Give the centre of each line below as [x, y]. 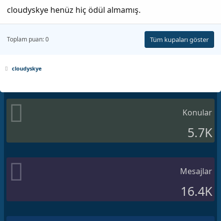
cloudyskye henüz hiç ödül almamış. [74, 10]
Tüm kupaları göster [179, 39]
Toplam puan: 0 [28, 39]
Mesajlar [196, 171]
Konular [197, 112]
